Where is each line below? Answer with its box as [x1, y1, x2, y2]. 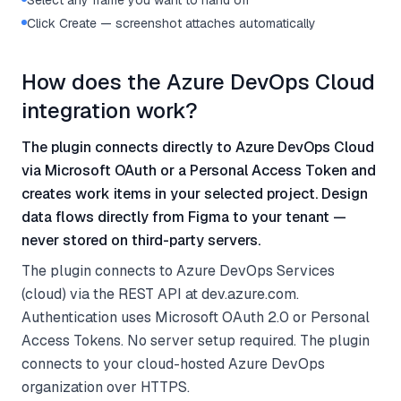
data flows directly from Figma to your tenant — [21, 208, 346, 226]
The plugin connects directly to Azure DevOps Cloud [21, 138, 374, 157]
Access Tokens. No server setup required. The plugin [21, 331, 370, 350]
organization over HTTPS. [21, 378, 190, 397]
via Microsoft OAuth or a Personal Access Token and [21, 161, 376, 180]
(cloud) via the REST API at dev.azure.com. [21, 285, 299, 303]
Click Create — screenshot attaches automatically [27, 15, 316, 31]
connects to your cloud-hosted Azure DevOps [21, 354, 325, 373]
